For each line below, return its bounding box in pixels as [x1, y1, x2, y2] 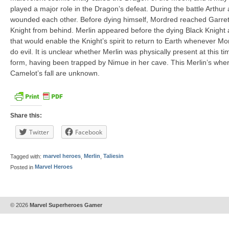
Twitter [29, 127, 49, 136]
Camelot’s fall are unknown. [10, 68, 100, 77]
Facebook [75, 127, 102, 136]
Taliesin [103, 153, 124, 159]
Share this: [10, 111, 42, 119]
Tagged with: [10, 153, 43, 159]
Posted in [10, 164, 35, 170]
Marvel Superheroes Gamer [28, 202, 102, 209]
